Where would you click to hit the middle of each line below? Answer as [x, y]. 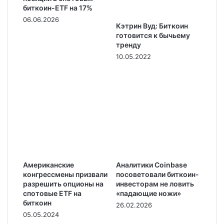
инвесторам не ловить [155, 184]
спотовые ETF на [52, 193]
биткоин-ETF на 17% [58, 7]
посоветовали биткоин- [157, 174]
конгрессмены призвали [65, 174]
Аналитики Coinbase [151, 165]
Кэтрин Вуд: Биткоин [152, 26]
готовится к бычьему [153, 35]
